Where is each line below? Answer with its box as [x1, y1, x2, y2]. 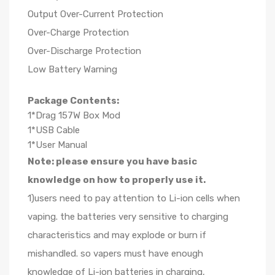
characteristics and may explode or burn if [28, 230, 206, 241]
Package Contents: [28, 95, 119, 106]
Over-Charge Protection [28, 27, 129, 38]
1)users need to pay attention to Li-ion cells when [28, 193, 240, 204]
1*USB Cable [28, 125, 80, 136]
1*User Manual [28, 139, 87, 150]
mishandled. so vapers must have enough [28, 248, 203, 259]
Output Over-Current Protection [28, 9, 163, 20]
